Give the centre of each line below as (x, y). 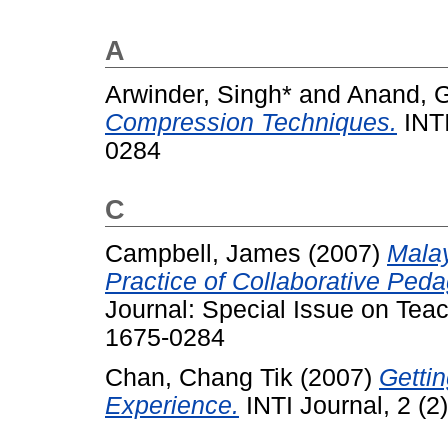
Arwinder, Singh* (198, 94)
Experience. (172, 406)
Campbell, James (203, 253)
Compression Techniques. (251, 122)
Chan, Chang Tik (199, 378)
